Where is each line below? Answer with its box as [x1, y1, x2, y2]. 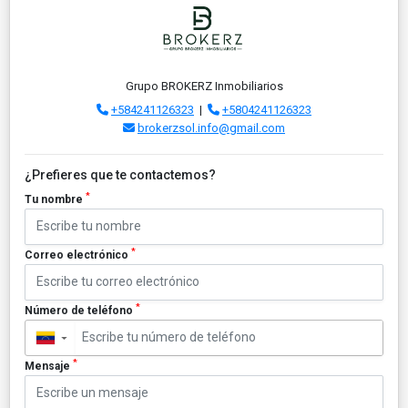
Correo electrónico [25, 248, 131, 261]
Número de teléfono [25, 303, 136, 317]
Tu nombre [25, 192, 86, 206]
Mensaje [25, 359, 73, 372]
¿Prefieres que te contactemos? [25, 167, 216, 182]
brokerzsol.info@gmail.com [138, 120, 285, 135]
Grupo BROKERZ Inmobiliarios [125, 78, 283, 93]
